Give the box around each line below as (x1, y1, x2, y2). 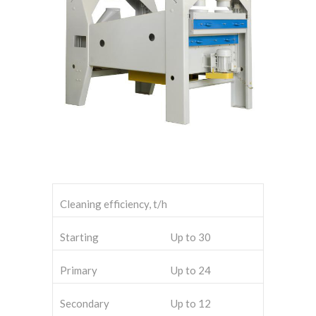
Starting (60, 231, 99, 244)
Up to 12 (171, 297, 211, 310)
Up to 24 (171, 264, 211, 277)
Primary (60, 264, 97, 277)
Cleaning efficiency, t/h (60, 197, 167, 211)
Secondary (60, 297, 109, 310)
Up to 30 (171, 231, 211, 244)
